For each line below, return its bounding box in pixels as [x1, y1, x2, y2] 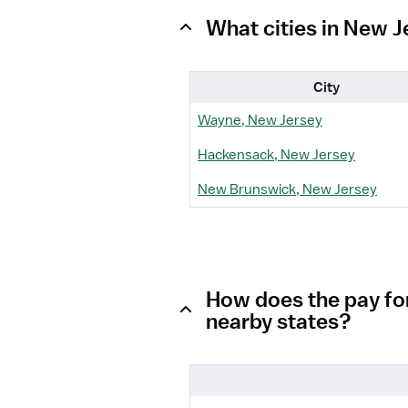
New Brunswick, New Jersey [198, 180, 377, 199]
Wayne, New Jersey [198, 111, 322, 129]
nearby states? [206, 308, 352, 333]
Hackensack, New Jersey [198, 146, 355, 164]
